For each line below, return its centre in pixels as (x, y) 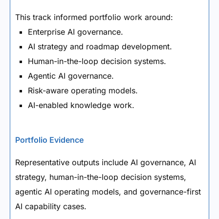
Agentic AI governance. (71, 76)
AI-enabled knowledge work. (81, 105)
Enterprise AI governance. (76, 32)
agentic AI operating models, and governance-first (108, 192)
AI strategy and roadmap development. (100, 46)
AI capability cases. (51, 206)
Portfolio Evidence (49, 140)
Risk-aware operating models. (83, 90)
